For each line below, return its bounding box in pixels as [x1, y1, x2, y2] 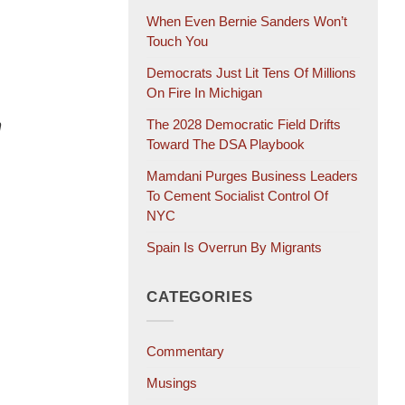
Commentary [146, 344, 224, 360]
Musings [146, 375, 197, 391]
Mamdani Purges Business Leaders [146, 168, 358, 184]
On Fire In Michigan [146, 85, 262, 101]
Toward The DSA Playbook [146, 137, 305, 153]
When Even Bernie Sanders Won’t [146, 14, 347, 30]
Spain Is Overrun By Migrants [146, 240, 322, 256]
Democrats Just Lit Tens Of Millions [146, 65, 356, 81]
